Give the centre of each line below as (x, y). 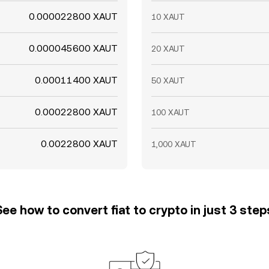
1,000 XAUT (174, 144)
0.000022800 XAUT (73, 17)
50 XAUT (168, 80)
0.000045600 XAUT (73, 48)
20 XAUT (168, 49)
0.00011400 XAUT (76, 80)
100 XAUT (171, 112)
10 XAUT (168, 17)
